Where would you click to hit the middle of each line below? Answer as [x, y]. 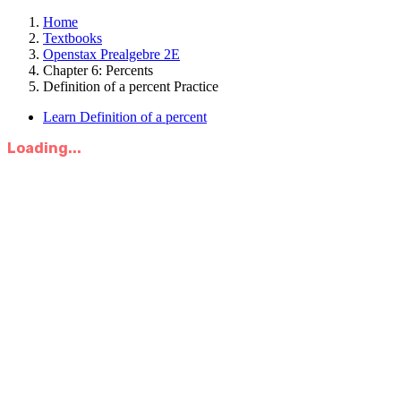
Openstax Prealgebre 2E [111, 54]
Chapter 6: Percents [98, 70]
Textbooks [73, 38]
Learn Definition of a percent [125, 117]
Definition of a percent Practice [131, 86]
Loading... [44, 148]
